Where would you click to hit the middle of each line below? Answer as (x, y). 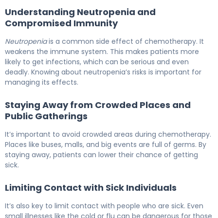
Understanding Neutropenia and (80, 12)
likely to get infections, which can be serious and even (97, 62)
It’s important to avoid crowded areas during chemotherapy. (108, 134)
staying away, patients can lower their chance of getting (101, 154)
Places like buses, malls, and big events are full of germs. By (106, 144)
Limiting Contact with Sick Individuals (91, 187)
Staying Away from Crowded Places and (98, 105)
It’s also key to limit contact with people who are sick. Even (104, 206)
